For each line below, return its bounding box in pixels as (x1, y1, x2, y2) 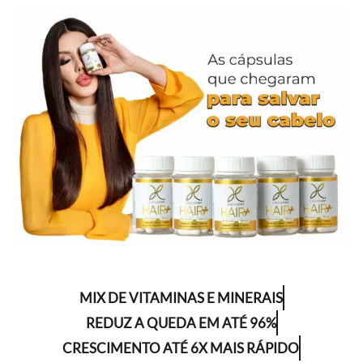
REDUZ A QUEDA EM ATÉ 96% (85, 314, 276, 331)
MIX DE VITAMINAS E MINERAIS (79, 288, 283, 306)
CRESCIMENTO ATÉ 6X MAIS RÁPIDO (62, 339, 299, 357)
